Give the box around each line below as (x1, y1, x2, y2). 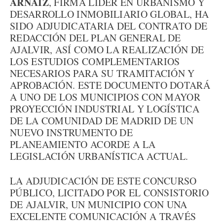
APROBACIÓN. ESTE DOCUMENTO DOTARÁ (10, 78, 210, 92)
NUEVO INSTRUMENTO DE (10, 126, 133, 139)
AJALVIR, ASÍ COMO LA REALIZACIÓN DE (10, 43, 204, 56)
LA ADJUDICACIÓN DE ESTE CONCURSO (10, 174, 197, 187)
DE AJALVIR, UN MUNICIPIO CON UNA (10, 198, 187, 211)
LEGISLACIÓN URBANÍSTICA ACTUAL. (10, 149, 188, 163)
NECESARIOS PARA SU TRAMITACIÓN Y (10, 67, 195, 80)
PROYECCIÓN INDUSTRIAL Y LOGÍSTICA (10, 102, 199, 115)
